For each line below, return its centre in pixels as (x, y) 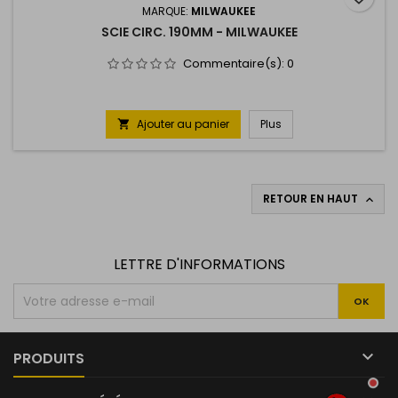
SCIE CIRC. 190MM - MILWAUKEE (199, 32)
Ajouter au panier (183, 124)
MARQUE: (167, 12)
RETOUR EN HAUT (312, 199)
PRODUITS (49, 359)
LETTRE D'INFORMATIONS (199, 265)
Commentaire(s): (235, 64)
